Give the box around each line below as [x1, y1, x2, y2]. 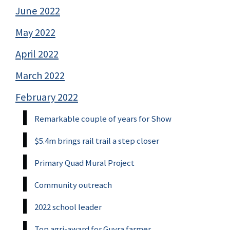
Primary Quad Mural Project [34, 157, 135, 168]
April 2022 [15, 47, 59, 61]
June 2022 [15, 4, 60, 17]
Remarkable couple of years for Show [34, 112, 171, 124]
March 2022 [15, 68, 65, 82]
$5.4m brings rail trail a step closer [34, 135, 159, 146]
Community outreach [34, 179, 112, 190]
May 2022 [15, 25, 55, 39]
